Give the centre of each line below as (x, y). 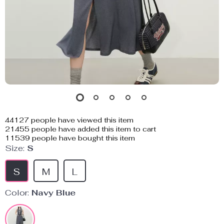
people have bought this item (82, 138)
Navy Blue (53, 193)
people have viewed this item (81, 120)
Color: (17, 193)
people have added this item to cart (93, 129)
